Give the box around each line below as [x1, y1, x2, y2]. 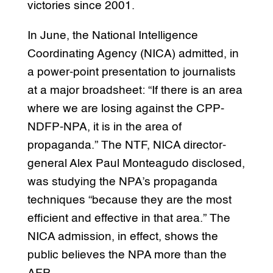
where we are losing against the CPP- [27, 102, 224, 115]
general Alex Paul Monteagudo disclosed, [27, 157, 245, 169]
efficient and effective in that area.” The [27, 212, 230, 224]
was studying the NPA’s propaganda [27, 175, 218, 188]
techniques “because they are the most [27, 194, 232, 206]
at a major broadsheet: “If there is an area [27, 84, 243, 96]
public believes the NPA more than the [27, 249, 227, 261]
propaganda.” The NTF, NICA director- [27, 139, 226, 151]
